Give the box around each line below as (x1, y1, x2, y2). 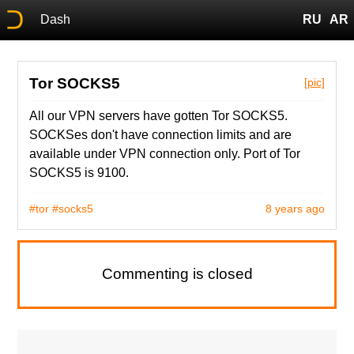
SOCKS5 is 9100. (29, 165, 130, 179)
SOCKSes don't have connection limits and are (29, 127, 292, 141)
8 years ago (265, 201, 325, 215)
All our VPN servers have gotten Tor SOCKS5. (29, 108, 288, 122)
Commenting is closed (101, 265, 253, 283)
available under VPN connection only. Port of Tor (29, 146, 301, 160)
